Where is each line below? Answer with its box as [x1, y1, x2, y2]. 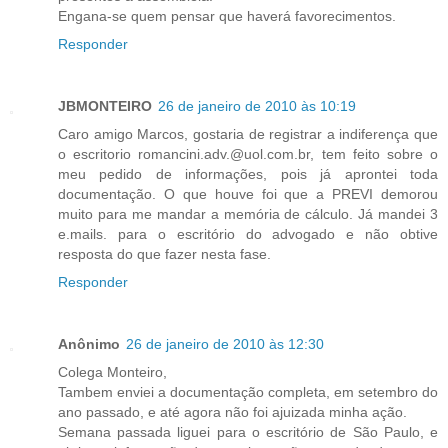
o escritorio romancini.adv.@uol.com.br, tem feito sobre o [58, 145, 438, 162]
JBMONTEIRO [58, 97, 152, 114]
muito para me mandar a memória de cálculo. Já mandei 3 [58, 205, 438, 222]
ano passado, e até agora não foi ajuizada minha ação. [58, 403, 407, 420]
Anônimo [58, 335, 120, 352]
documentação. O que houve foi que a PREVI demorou [58, 185, 438, 202]
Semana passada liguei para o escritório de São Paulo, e [58, 423, 438, 440]
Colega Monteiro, [58, 363, 167, 380]
